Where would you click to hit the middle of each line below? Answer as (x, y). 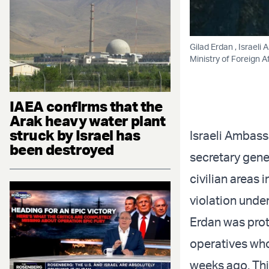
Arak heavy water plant (88, 120)
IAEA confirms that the (86, 106)
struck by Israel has (75, 135)
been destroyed (62, 149)
